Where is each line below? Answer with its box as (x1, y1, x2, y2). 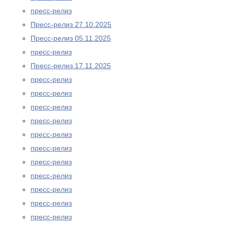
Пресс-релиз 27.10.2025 (31, 20, 111, 28)
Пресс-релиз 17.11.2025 (31, 62, 111, 70)
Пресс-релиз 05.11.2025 (31, 34, 111, 42)
